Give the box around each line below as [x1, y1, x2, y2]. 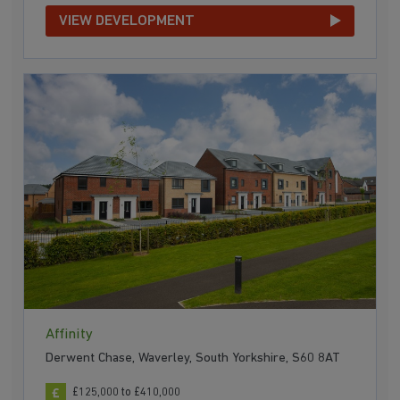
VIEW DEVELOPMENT [59, 12, 196, 29]
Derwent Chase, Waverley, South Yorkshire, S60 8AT [46, 351, 341, 365]
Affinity [46, 327, 94, 343]
